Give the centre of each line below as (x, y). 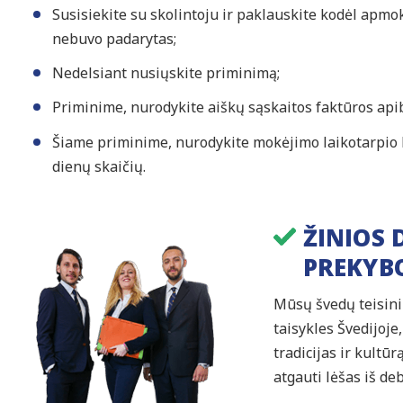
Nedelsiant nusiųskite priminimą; (166, 73)
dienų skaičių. (99, 166)
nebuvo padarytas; (114, 39)
